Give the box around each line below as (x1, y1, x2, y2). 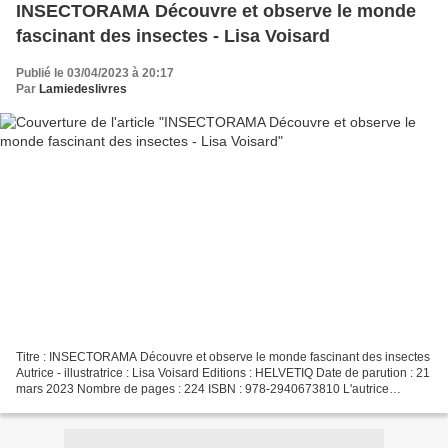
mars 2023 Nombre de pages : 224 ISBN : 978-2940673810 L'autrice (16, 381, 389, 396)
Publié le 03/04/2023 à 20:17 (16, 66, 174, 81)
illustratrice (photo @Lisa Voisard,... (16, 397, 207, 412)
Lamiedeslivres (39, 82, 127, 97)
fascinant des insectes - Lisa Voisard (16, 26, 330, 47)
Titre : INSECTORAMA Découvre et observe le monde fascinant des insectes (16, 349, 430, 364)
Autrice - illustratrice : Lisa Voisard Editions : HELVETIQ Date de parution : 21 (16, 365, 430, 380)
